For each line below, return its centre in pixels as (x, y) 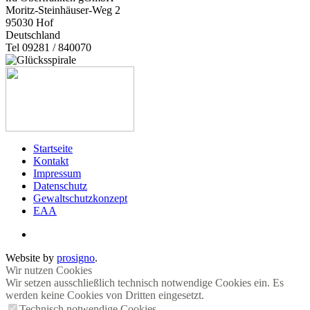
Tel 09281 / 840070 (48, 47)
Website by (31, 257)
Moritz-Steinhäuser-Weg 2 (63, 10)
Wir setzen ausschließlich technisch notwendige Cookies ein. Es (145, 282)
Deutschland (33, 35)
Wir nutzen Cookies (49, 270)
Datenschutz (60, 185)
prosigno (76, 257)
